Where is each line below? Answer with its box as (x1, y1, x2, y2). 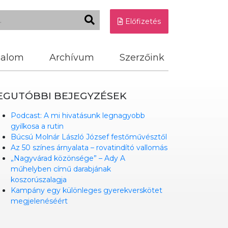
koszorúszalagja (11, 175, 67, 184)
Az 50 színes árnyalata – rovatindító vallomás (11, 143, 167, 152)
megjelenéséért (11, 196, 68, 206)
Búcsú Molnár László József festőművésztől (11, 132, 167, 141)
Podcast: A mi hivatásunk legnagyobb (11, 111, 145, 120)
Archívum (49, 52, 94, 63)
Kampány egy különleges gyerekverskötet (11, 186, 162, 195)
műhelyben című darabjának (11, 164, 111, 174)
